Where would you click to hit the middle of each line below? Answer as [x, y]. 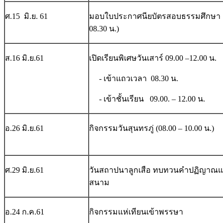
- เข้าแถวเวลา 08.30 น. [134, 79]
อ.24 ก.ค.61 [25, 212]
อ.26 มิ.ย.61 [24, 128]
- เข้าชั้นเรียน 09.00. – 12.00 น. [147, 99]
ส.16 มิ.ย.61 [24, 58]
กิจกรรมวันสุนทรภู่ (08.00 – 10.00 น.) [152, 128]
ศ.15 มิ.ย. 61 [26, 16]
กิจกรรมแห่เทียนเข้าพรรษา [136, 212]
